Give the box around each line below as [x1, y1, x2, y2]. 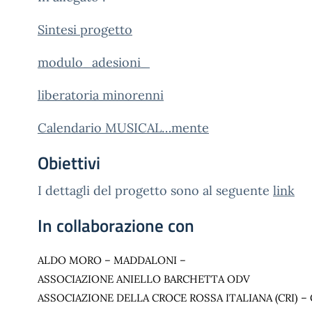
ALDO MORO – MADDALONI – [38, 253, 186, 267]
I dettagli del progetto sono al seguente [38, 182, 270, 198]
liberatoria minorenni [38, 87, 164, 103]
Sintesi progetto [38, 22, 132, 38]
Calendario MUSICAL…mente [38, 120, 209, 136]
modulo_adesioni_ [38, 54, 150, 70]
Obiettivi [38, 150, 100, 176]
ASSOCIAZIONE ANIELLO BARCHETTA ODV [38, 272, 250, 286]
